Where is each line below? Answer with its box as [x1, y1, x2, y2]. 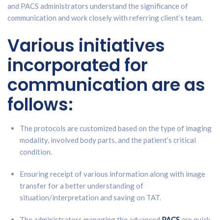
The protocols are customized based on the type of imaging [20, 123, 212, 133]
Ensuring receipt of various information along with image [20, 169, 205, 178]
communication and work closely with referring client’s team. [7, 13, 203, 22]
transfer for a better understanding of [20, 181, 143, 190]
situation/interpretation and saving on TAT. [20, 192, 161, 202]
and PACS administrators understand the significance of [7, 1, 188, 10]
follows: [7, 92, 73, 116]
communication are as [7, 72, 205, 97]
